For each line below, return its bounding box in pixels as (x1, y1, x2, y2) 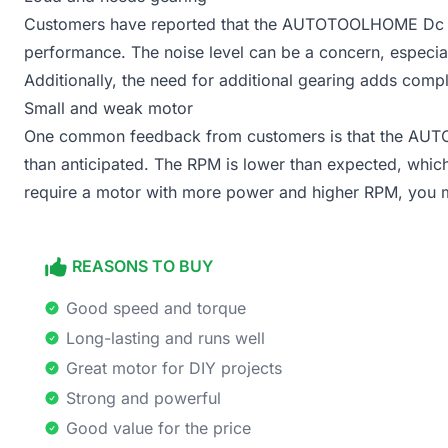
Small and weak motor (24, 98, 193, 118)
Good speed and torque (66, 297, 246, 318)
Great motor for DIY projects (66, 357, 282, 378)
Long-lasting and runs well (66, 327, 265, 348)
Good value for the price (66, 417, 251, 438)
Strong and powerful (66, 387, 221, 408)
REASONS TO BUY (72, 256, 213, 276)
